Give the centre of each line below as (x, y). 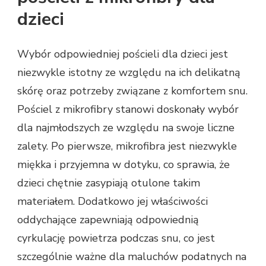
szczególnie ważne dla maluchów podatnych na (132, 257)
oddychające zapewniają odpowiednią (108, 220)
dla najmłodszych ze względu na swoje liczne (126, 128)
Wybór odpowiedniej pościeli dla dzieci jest (123, 54)
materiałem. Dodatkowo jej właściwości (113, 202)
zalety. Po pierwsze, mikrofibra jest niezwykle (127, 146)
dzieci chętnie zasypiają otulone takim (109, 183)
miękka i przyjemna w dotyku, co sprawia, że (123, 165)
